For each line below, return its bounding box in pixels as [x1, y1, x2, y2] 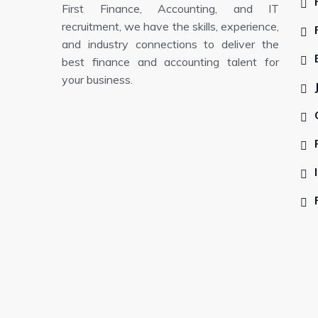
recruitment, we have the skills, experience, [62, 18, 279, 33]
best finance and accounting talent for [62, 54, 279, 69]
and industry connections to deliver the [62, 36, 279, 51]
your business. [62, 72, 133, 87]
